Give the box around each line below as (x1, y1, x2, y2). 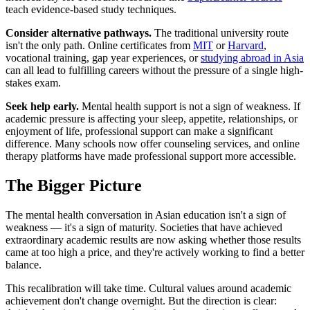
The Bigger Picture (6, 176, 142, 194)
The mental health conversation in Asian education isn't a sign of (6, 208, 286, 221)
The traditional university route (152, 27, 289, 39)
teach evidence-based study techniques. (6, 3, 176, 16)
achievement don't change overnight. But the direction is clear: (6, 294, 277, 307)
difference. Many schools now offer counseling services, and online (6, 138, 300, 150)
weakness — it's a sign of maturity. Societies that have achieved (6, 221, 282, 233)
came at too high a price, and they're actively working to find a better (6, 246, 304, 258)
